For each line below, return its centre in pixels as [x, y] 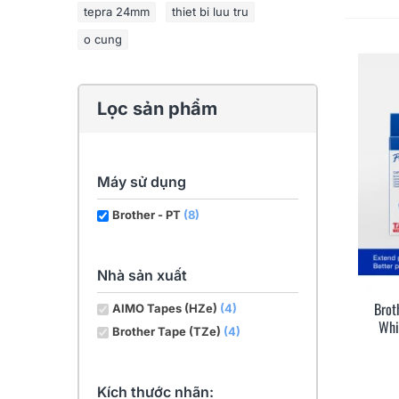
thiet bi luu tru [210, 12]
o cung [103, 39]
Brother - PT [148, 215]
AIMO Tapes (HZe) [166, 308]
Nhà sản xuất [142, 275]
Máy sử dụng [142, 182]
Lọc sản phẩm [157, 109]
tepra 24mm [117, 12]
